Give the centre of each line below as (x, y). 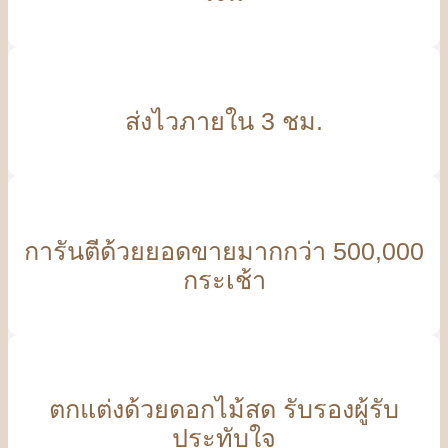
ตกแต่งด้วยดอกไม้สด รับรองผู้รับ (224, 409)
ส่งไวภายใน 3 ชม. (224, 121)
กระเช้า (224, 279)
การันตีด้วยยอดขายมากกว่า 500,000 (224, 250)
